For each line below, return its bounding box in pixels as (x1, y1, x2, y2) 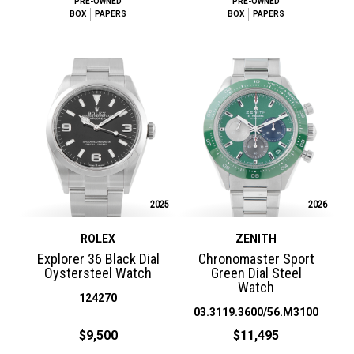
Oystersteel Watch (44, 264, 152, 281)
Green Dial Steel (210, 264, 302, 281)
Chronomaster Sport (198, 250, 314, 267)
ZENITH (235, 232, 277, 245)
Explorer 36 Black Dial (36, 250, 160, 267)
